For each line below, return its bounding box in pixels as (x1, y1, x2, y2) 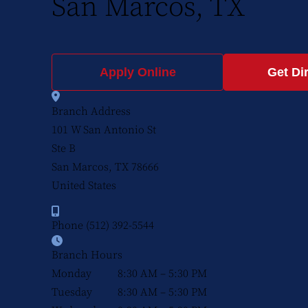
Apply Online (99, 65, 176, 79)
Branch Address (52, 104, 131, 118)
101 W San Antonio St (52, 123, 156, 137)
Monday (52, 267, 91, 280)
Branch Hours (52, 248, 122, 262)
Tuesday (52, 285, 92, 299)
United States (52, 179, 116, 192)
